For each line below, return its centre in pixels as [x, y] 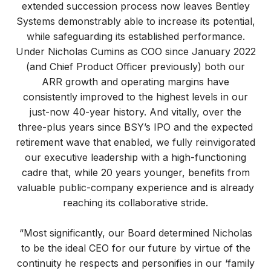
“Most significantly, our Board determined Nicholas [135, 233]
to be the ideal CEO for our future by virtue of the [135, 248]
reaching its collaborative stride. [135, 202]
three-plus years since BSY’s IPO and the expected [135, 127]
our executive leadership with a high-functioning [135, 157]
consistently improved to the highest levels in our [135, 96]
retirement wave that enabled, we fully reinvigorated [135, 142]
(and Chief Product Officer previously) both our [135, 66]
